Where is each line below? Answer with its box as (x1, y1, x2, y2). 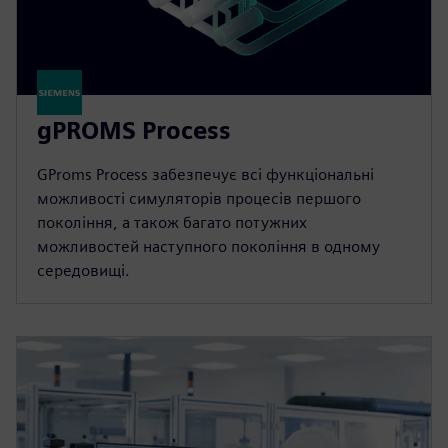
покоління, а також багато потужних (37, 212, 307, 232)
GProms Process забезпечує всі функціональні (37, 164, 374, 184)
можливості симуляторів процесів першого (37, 188, 361, 208)
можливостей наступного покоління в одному (37, 236, 380, 256)
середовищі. (37, 260, 130, 280)
